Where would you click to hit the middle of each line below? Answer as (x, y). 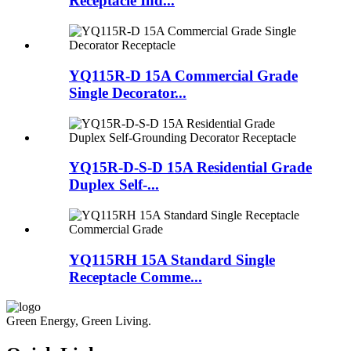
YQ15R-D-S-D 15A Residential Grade (190, 168)
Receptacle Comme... (136, 277)
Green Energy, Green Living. (79, 321)
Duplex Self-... (114, 185)
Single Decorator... (128, 92)
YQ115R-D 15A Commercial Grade (183, 75)
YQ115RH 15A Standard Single (172, 259)
